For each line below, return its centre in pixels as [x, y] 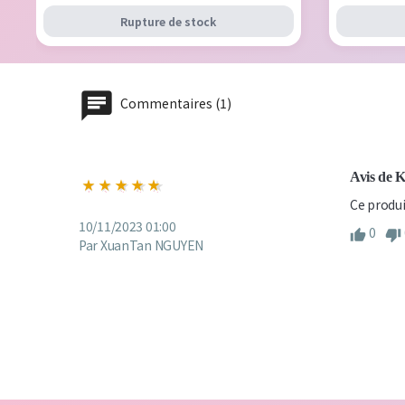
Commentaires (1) [174, 103]
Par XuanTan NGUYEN [141, 245]
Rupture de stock [169, 21]
